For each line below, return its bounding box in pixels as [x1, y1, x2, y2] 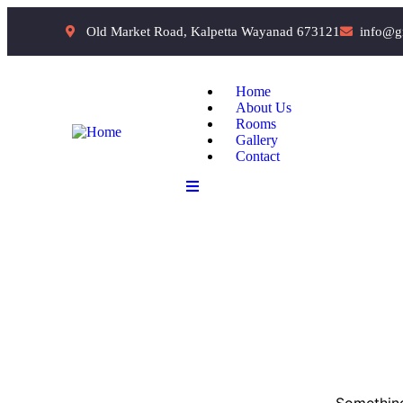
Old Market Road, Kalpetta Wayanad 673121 [85, 23, 340, 39]
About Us [236, 100, 292, 115]
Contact [236, 148, 281, 164]
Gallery [236, 132, 279, 148]
